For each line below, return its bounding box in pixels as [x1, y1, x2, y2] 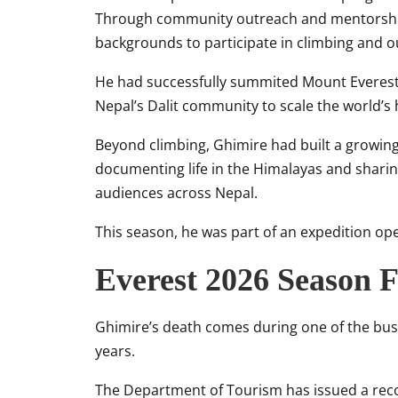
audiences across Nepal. [95, 183, 258, 203]
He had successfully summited [95, 72, 302, 92]
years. [95, 341, 135, 361]
